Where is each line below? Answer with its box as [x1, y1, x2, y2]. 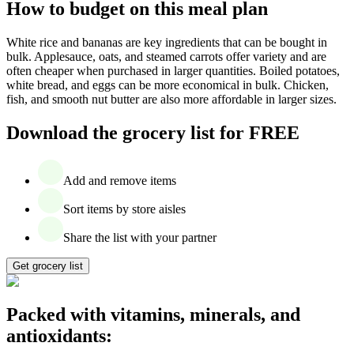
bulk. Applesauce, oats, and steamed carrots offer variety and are [6, 49, 326, 63]
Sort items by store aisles [63, 201, 186, 216]
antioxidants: [6, 325, 112, 346]
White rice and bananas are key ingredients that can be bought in [6, 35, 327, 49]
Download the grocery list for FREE [6, 122, 299, 143]
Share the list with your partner [63, 230, 217, 244]
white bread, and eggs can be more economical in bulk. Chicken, [6, 77, 329, 92]
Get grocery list [13, 259, 83, 272]
